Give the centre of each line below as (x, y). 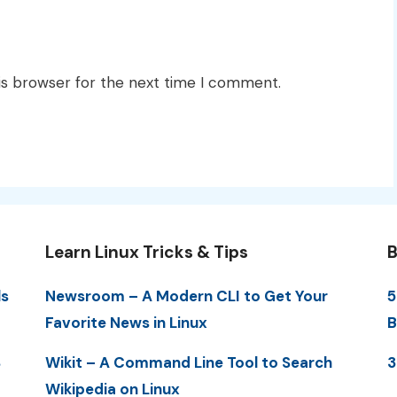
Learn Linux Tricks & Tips (146, 252)
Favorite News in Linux (126, 322)
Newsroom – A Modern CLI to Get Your (186, 296)
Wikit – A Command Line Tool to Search (188, 362)
